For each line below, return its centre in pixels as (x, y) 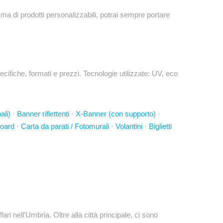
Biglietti (160, 126)
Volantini (129, 126)
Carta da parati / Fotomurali (65, 126)
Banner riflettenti (43, 114)
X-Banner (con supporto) (116, 114)
